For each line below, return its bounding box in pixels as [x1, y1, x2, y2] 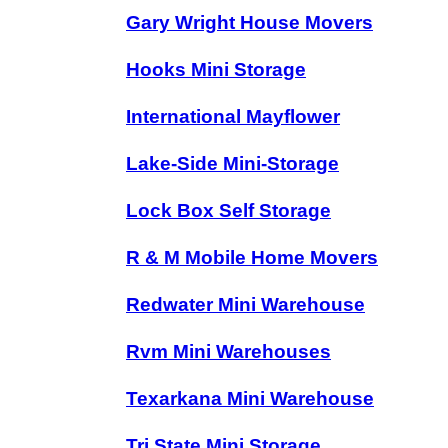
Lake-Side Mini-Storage [126, 153, 339, 174]
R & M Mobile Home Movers [126, 247, 378, 268]
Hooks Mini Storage [126, 59, 306, 80]
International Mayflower [126, 106, 340, 127]
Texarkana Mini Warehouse [126, 388, 374, 409]
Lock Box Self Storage [126, 200, 331, 221]
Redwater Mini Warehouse [126, 294, 365, 315]
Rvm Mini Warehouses [126, 341, 331, 362]
